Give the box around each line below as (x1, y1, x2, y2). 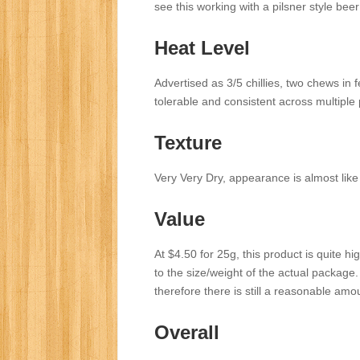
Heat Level (154, 37, 250, 59)
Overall (154, 321, 219, 344)
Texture (154, 132, 222, 154)
